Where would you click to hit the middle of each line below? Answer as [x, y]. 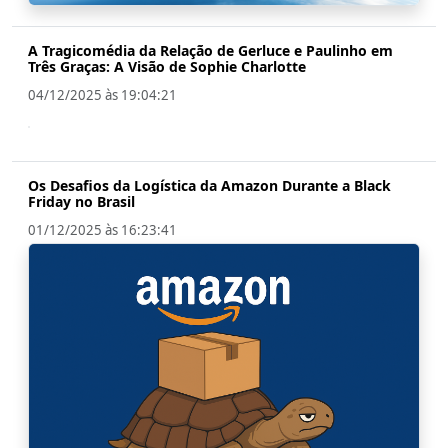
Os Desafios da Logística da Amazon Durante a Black [209, 185]
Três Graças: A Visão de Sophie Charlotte [167, 66]
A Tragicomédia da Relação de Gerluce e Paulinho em [210, 50]
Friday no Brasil [81, 201]
